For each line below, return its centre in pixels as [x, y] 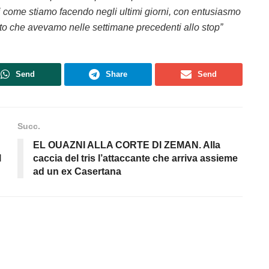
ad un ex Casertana [77, 171]
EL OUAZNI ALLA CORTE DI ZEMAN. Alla [127, 145]
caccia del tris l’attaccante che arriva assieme [135, 158]
